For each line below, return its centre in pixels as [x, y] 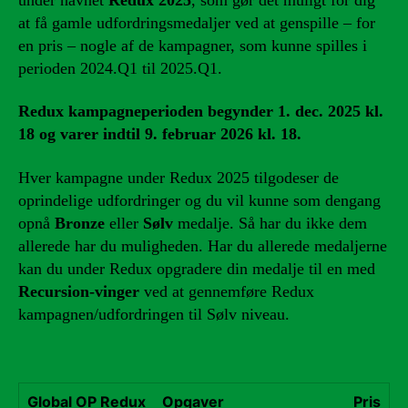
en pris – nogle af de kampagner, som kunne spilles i [193, 45]
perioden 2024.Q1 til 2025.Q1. [120, 68]
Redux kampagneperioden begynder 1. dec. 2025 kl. [201, 111]
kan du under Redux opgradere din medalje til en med [197, 268]
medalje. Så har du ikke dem [270, 223]
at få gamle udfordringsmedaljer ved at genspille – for [197, 22]
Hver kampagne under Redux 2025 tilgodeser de [178, 177]
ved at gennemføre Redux [227, 291]
